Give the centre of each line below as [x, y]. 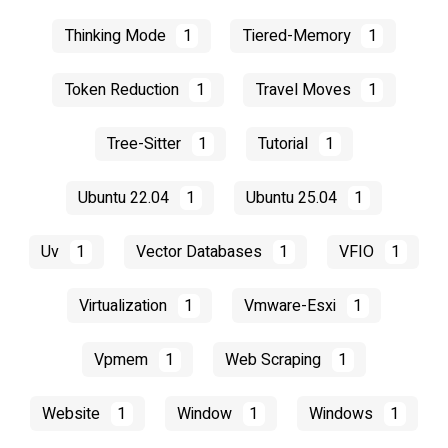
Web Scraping [275, 359]
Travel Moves [305, 90]
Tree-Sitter [146, 143]
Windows [343, 413]
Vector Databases [201, 251]
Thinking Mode [117, 36]
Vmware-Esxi [292, 305]
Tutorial [285, 143]
